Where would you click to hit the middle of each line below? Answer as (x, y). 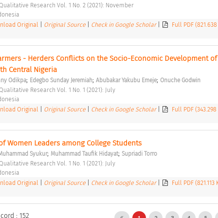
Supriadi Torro (139, 154)
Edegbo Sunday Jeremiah (61, 80)
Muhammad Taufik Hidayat (84, 154)
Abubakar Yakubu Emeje (126, 80)
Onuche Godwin (180, 80)
